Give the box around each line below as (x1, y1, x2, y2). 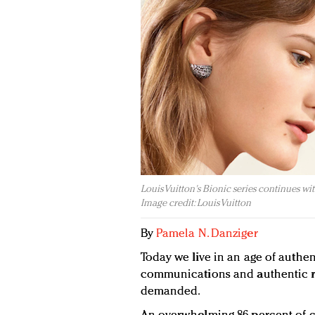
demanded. (140, 285, 201, 298)
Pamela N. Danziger (155, 228, 258, 240)
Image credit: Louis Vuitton (140, 198, 251, 209)
